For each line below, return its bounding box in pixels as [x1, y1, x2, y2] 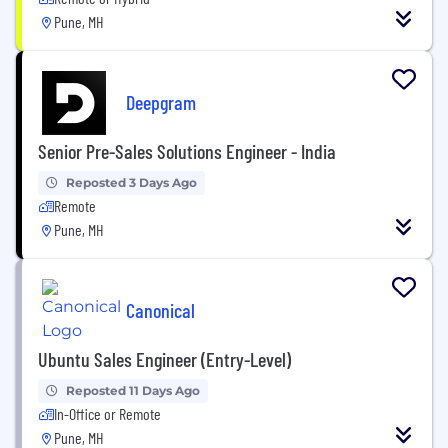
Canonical [126, 297, 195, 322]
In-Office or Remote [54, 404, 161, 423]
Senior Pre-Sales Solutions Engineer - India [38, 139, 336, 163]
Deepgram [126, 89, 196, 114]
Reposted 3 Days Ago [66, 175, 197, 190]
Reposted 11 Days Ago [66, 383, 200, 398]
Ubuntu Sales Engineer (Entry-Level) [38, 347, 291, 371]
